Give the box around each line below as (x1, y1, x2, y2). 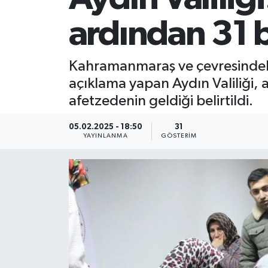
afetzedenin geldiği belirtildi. (68, 93, 253, 108)
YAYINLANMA (83, 133, 128, 139)
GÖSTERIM (160, 133, 197, 139)
